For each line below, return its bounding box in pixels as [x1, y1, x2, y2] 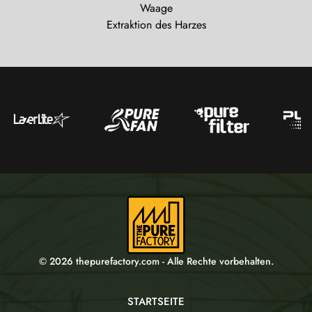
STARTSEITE [127, 294, 185, 310]
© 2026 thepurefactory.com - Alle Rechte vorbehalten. [38, 254, 274, 269]
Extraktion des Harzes [106, 17, 206, 33]
